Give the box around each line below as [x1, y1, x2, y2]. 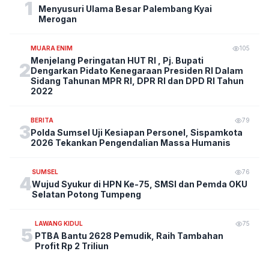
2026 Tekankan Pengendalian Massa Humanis [31, 138, 231, 148]
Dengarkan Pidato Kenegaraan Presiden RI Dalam [31, 65, 243, 76]
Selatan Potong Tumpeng [32, 189, 142, 200]
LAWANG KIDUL [35, 220, 83, 228]
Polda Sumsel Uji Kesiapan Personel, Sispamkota [31, 127, 243, 138]
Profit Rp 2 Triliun [35, 241, 109, 252]
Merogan [38, 14, 77, 25]
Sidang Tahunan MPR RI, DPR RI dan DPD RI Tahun [31, 76, 244, 86]
